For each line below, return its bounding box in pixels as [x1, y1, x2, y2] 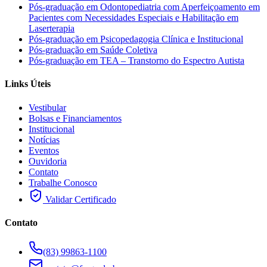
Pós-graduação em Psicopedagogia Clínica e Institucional [29, 34, 243, 45]
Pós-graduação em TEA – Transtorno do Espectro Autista [29, 55, 244, 66]
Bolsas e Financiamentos [29, 113, 122, 123]
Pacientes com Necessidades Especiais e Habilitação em [29, 13, 238, 23]
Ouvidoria [29, 156, 67, 166]
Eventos [29, 145, 59, 156]
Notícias [29, 134, 60, 145]
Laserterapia [29, 23, 74, 34]
